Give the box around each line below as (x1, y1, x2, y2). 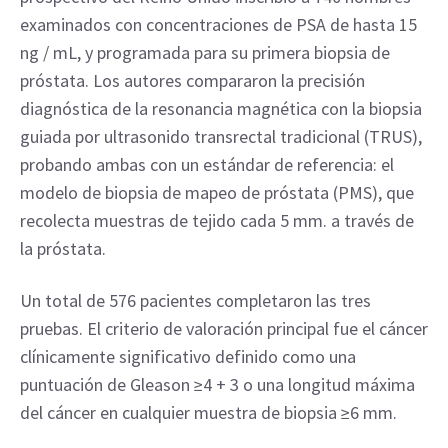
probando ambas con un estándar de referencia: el (20, 153, 394, 176)
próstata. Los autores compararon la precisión (20, 69, 365, 92)
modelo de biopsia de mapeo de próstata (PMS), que (20, 181, 414, 204)
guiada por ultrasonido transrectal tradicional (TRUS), (20, 125, 422, 148)
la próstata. (20, 237, 106, 260)
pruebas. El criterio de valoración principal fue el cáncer (20, 317, 428, 340)
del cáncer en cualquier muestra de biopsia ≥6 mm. (20, 401, 397, 424)
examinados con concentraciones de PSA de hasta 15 (20, 13, 417, 36)
